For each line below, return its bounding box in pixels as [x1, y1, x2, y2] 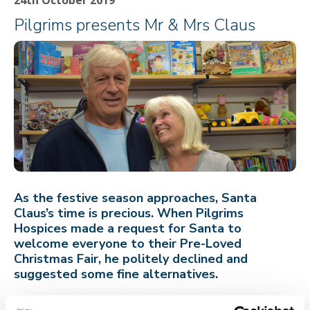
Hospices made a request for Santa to [14, 220, 241, 237]
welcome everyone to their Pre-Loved [14, 235, 241, 253]
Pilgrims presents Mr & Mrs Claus [14, 13, 255, 36]
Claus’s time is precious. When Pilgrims [14, 205, 244, 222]
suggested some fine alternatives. [14, 266, 218, 283]
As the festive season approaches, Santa [14, 190, 257, 207]
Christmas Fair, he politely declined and [14, 250, 248, 268]
